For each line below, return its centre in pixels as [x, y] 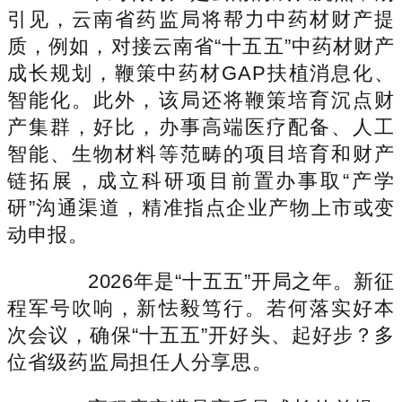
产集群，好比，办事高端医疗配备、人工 [201, 127]
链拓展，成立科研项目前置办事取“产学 [201, 180]
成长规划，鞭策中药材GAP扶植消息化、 [201, 73]
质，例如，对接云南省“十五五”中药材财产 [201, 46]
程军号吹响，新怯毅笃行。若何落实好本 [201, 308]
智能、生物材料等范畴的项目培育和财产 [201, 153]
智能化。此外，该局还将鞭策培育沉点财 [201, 100]
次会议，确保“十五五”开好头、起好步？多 [201, 335]
